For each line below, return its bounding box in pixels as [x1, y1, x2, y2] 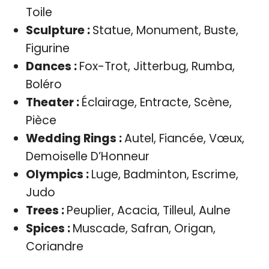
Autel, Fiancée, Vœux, [124, 130, 244, 147]
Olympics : [25, 166, 91, 183]
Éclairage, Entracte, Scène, [81, 94, 232, 110]
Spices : [25, 220, 73, 237]
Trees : [25, 202, 67, 219]
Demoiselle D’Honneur [25, 148, 150, 165]
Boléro [25, 76, 62, 92]
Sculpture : [25, 22, 92, 38]
